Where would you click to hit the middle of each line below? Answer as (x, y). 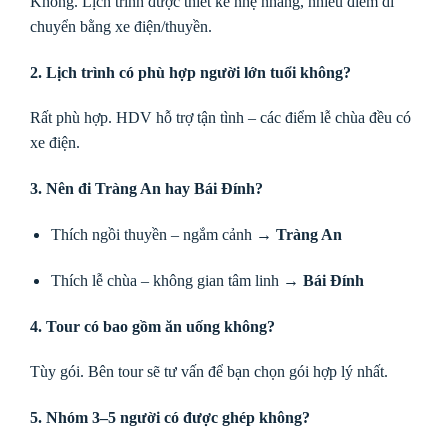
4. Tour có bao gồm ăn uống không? (152, 326)
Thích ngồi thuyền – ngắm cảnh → (163, 235)
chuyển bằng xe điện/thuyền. (121, 26)
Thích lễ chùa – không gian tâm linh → (176, 280)
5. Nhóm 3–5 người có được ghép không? (170, 418)
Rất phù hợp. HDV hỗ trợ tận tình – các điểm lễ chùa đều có (220, 118)
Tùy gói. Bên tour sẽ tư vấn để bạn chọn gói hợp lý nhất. (209, 372)
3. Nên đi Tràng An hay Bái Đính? (146, 189)
